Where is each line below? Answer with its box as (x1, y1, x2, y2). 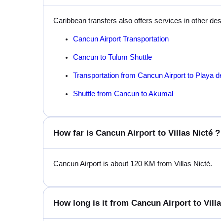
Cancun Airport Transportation (73, 35, 169, 43)
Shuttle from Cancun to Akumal (73, 89, 173, 98)
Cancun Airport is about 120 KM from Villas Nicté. (53, 159, 212, 168)
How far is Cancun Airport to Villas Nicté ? (53, 127, 220, 138)
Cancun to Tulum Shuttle (73, 53, 152, 61)
